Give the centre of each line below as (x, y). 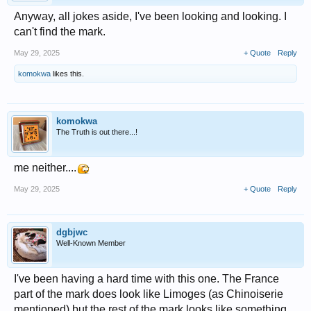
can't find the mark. (60, 31)
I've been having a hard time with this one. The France (146, 278)
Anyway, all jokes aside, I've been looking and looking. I (150, 16)
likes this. (67, 73)
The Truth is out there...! (97, 132)
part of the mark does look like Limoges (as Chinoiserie (149, 294)
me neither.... (45, 167)
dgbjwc (72, 232)
